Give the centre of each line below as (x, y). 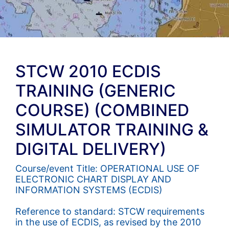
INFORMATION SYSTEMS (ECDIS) (89, 190)
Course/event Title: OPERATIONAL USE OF (108, 168)
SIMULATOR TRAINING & (112, 130)
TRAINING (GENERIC (96, 91)
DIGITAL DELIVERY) (91, 149)
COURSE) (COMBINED (102, 110)
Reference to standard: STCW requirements (110, 211)
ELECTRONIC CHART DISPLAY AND (93, 179)
